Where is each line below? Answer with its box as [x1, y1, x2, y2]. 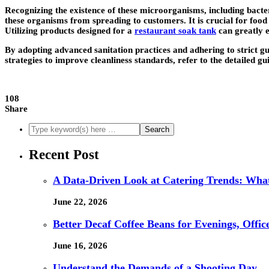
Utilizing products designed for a [5, 26, 134, 36]
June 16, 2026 [53, 241, 107, 251]
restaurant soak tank [134, 26, 216, 36]
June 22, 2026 [53, 197, 107, 207]
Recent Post [29, 147, 99, 162]
